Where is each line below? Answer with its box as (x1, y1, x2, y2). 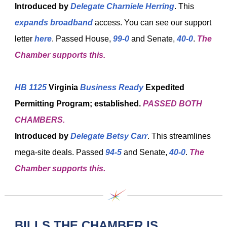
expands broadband (15, 18, 93, 27)
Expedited (143, 83, 184, 92)
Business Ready (80, 83, 143, 92)
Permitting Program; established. (15, 99, 143, 108)
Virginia (49, 83, 80, 92)
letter (15, 34, 34, 43)
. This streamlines (147, 132, 211, 140)
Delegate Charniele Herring (70, 2, 174, 11)
